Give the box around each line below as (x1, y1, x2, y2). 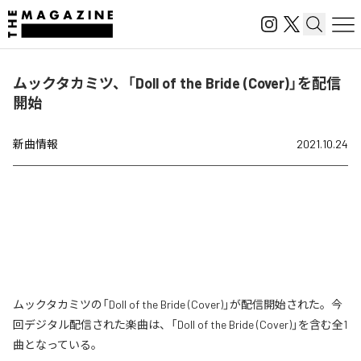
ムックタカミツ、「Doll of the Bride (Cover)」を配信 (13, 74, 341, 92)
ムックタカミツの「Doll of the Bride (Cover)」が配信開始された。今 (13, 297, 342, 311)
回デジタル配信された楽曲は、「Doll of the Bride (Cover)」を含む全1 (13, 317, 347, 331)
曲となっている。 (13, 338, 102, 351)
